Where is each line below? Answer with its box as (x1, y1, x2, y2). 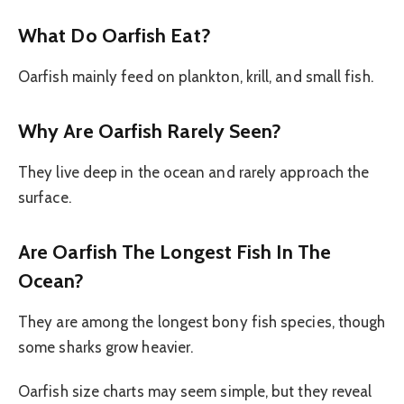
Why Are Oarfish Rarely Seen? (18, 118, 282, 142)
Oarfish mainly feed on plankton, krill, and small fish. (18, 68, 373, 87)
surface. (18, 188, 71, 207)
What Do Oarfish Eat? (18, 23, 211, 48)
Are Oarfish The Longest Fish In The (18, 239, 331, 263)
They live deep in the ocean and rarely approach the (18, 163, 370, 182)
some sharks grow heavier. (18, 338, 194, 357)
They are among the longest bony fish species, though (18, 313, 386, 332)
